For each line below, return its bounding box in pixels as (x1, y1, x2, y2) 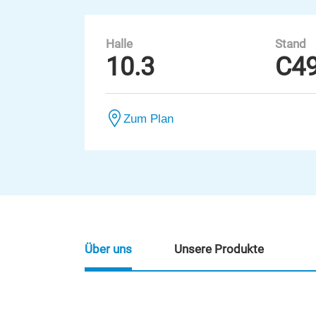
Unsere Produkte (174, 243, 264, 256)
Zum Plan (123, 112, 174, 125)
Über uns (85, 243, 132, 256)
